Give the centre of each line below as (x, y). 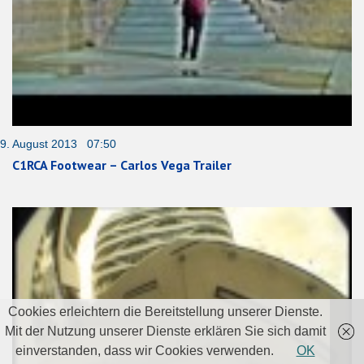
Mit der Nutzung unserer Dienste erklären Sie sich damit (165, 331)
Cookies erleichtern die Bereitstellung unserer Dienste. (165, 312)
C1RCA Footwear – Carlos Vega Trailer (122, 165)
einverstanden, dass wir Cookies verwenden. (146, 351)
